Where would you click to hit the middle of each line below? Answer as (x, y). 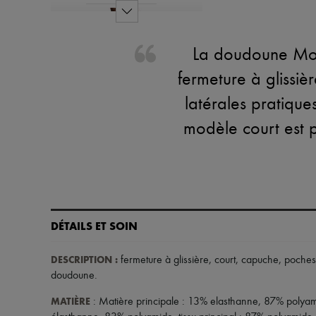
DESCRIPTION (81, 260)
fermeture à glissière (163, 260)
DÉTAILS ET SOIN (94, 226)
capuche (260, 260)
